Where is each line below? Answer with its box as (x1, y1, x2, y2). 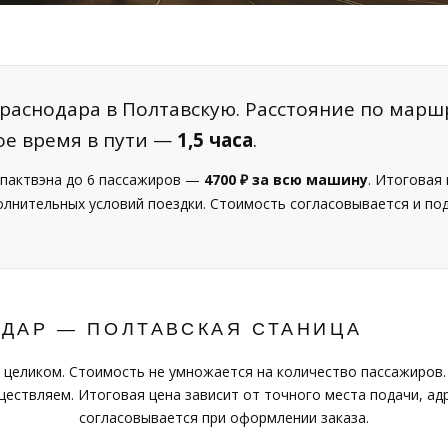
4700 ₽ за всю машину (204, 170, 368, 189)
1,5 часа (177, 127, 253, 153)
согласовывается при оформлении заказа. (79, 408, 369, 427)
